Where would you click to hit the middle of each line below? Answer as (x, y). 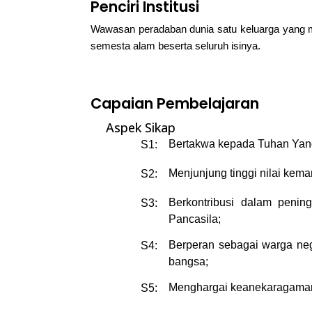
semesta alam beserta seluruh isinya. (175, 46)
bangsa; (188, 262)
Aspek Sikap (141, 128)
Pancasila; (195, 219)
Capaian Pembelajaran (175, 104)
